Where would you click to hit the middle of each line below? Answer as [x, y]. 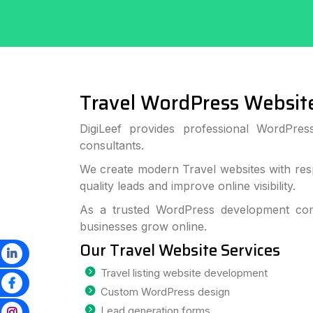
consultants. [112, 145]
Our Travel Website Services [180, 250]
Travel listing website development [184, 273]
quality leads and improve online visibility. [188, 186]
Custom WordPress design [165, 292]
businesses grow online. [143, 226]
